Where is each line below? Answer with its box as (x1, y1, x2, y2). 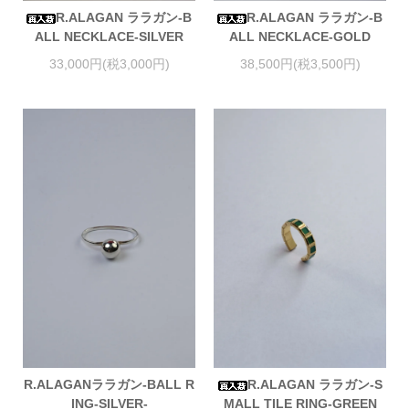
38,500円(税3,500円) (239, 56, 361, 71)
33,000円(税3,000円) (48, 56, 170, 71)
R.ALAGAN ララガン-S (246, 377, 383, 393)
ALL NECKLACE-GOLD (229, 29, 371, 45)
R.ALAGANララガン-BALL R (24, 377, 194, 393)
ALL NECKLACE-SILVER (35, 29, 184, 45)
